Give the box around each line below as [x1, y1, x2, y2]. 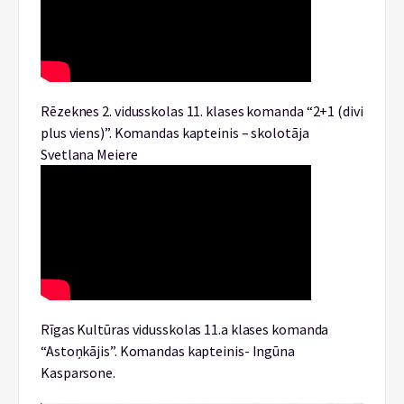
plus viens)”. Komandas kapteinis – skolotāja [41, 124, 309, 142]
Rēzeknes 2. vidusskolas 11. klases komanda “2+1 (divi [41, 102, 363, 120]
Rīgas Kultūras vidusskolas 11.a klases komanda [41, 320, 329, 338]
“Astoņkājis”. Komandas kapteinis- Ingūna [41, 342, 295, 360]
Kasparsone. [41, 363, 115, 381]
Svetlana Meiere [41, 145, 138, 163]
